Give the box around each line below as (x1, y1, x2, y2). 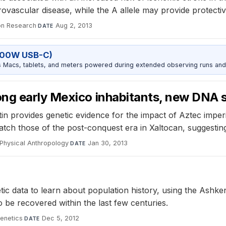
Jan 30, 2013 (88, 139, 128, 147)
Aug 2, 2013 (55, 22, 93, 30)
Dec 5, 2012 (42, 214, 80, 222)
